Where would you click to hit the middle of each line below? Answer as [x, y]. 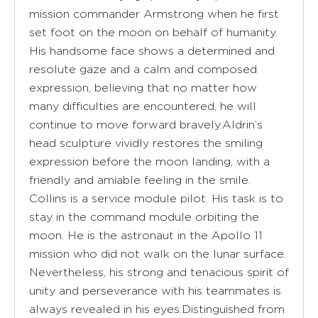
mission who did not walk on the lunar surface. [158, 253]
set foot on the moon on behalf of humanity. [153, 32]
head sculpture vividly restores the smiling [146, 143]
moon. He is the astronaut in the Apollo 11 [146, 235]
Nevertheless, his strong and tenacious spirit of [159, 272]
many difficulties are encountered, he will [143, 106]
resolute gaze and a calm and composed [143, 69]
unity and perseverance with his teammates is [155, 290]
